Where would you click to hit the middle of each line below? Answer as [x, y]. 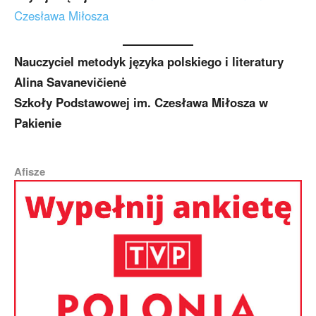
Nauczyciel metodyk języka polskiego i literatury [149, 62]
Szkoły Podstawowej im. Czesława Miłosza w [141, 103]
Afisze [30, 172]
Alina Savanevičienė [70, 82]
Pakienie [38, 123]
